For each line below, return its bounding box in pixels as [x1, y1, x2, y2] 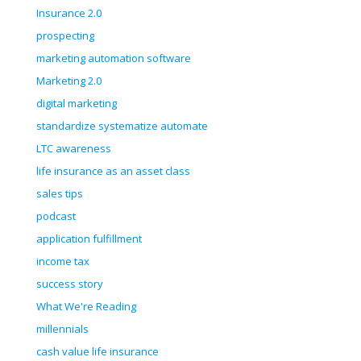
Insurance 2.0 [36, 6, 102, 21]
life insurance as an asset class [36, 164, 190, 179]
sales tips [36, 186, 83, 201]
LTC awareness [36, 141, 111, 156]
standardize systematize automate [36, 118, 208, 134]
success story [36, 276, 103, 292]
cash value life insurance [36, 344, 159, 359]
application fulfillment [36, 231, 142, 247]
